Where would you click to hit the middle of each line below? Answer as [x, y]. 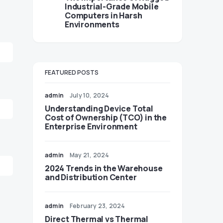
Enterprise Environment [91, 126]
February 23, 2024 [98, 206]
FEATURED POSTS [72, 72]
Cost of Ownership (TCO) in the [106, 117]
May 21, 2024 [90, 155]
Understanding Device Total [99, 109]
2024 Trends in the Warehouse [104, 168]
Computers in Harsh [104, 15]
